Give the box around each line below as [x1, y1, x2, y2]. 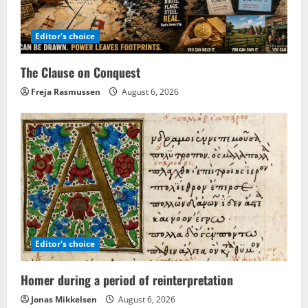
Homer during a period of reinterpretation [21, 271, 233, 289]
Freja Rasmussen [31, 85, 100, 98]
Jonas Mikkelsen [31, 294, 97, 306]
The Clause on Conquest [21, 63, 140, 81]
